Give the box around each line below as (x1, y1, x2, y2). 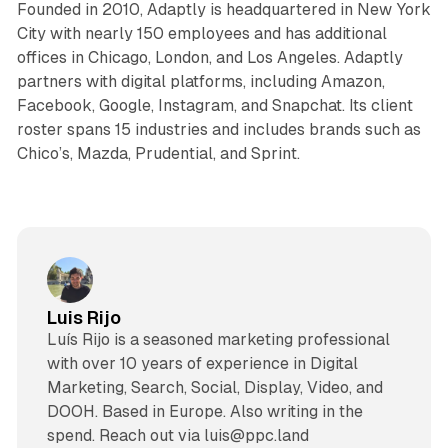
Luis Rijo (46, 307, 121, 329)
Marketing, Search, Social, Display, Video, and (46, 378, 383, 398)
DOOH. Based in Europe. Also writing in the (46, 402, 363, 422)
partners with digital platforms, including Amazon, (16, 72, 385, 92)
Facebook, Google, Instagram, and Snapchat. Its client (16, 96, 413, 116)
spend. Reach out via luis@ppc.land (46, 426, 309, 446)
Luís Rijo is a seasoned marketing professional (46, 330, 390, 350)
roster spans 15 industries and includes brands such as (16, 120, 421, 140)
